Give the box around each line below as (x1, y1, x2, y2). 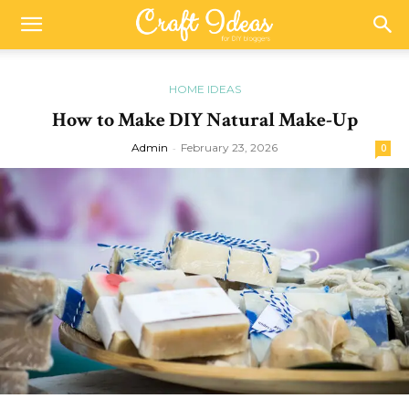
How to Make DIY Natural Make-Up (51, 107, 358, 133)
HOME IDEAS (168, 82, 241, 96)
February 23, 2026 (181, 141, 278, 154)
